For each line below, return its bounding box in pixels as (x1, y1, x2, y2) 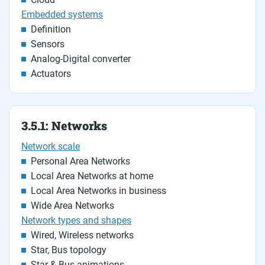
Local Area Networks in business (31, 185, 166, 196)
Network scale (21, 141, 80, 152)
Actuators (31, 68, 71, 79)
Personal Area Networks (31, 156, 130, 167)
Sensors (31, 38, 64, 50)
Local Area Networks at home (31, 170, 153, 182)
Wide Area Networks (31, 200, 114, 211)
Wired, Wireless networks (31, 230, 134, 241)
